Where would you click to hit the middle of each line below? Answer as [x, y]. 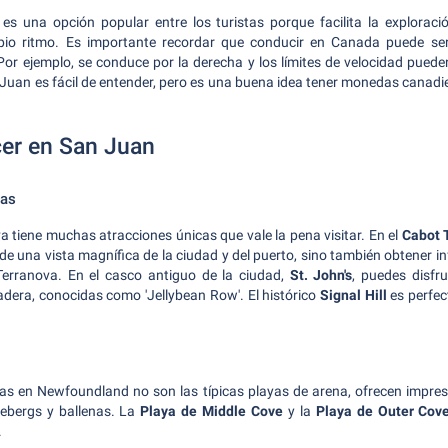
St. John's [321, 275]
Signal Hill [353, 295]
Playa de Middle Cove [212, 411]
